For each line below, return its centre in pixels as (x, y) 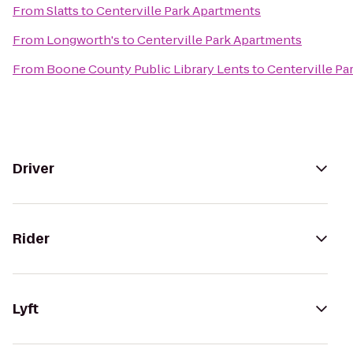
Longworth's (83, 40)
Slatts (63, 11)
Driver (33, 169)
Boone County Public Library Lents (148, 69)
